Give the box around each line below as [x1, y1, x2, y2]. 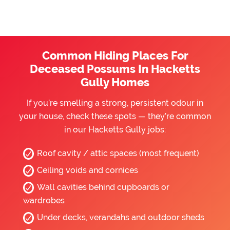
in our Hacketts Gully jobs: [64, 125, 166, 135]
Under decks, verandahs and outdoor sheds [37, 213, 204, 222]
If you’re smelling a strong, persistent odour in [27, 98, 203, 108]
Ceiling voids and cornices [37, 165, 138, 175]
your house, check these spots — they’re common [19, 111, 211, 121]
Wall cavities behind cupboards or [37, 182, 169, 192]
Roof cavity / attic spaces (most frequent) [37, 148, 199, 158]
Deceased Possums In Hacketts [30, 62, 200, 75]
